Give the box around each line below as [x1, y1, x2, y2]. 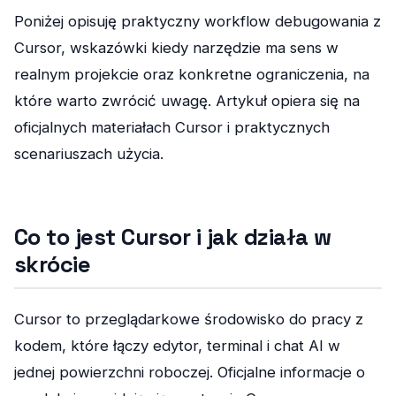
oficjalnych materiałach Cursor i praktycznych [14, 118, 330, 136]
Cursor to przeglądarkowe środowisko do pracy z [14, 310, 363, 329]
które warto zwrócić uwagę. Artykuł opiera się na [14, 91, 360, 110]
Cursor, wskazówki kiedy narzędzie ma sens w [14, 38, 339, 57]
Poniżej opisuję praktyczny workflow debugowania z [14, 11, 381, 30]
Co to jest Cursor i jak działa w [14, 222, 331, 251]
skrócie [14, 249, 91, 278]
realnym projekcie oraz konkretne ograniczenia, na [14, 65, 369, 83]
